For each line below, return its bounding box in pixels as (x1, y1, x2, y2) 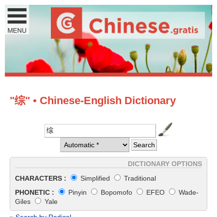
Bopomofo (99, 188, 134, 196)
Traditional (122, 174, 156, 182)
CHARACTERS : (15, 174, 66, 182)
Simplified (78, 174, 112, 182)
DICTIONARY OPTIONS (128, 160, 202, 168)
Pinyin (66, 188, 89, 196)
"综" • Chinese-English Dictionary (10, 94, 176, 107)
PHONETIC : (15, 188, 54, 196)
